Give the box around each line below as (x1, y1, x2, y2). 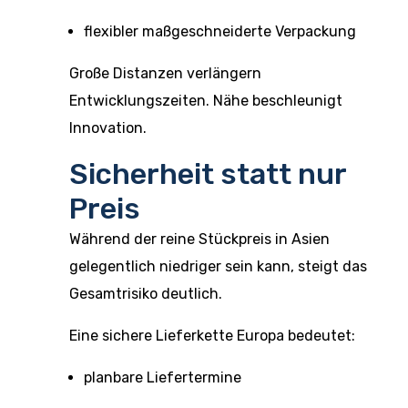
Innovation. (69, 119, 147, 137)
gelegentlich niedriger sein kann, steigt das (69, 258, 367, 275)
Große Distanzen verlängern (69, 65, 261, 82)
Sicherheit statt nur (69, 157, 346, 191)
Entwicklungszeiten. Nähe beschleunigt (69, 92, 342, 109)
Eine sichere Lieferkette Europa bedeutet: (69, 327, 355, 344)
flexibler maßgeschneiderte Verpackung (84, 23, 356, 40)
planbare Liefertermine (84, 369, 241, 386)
